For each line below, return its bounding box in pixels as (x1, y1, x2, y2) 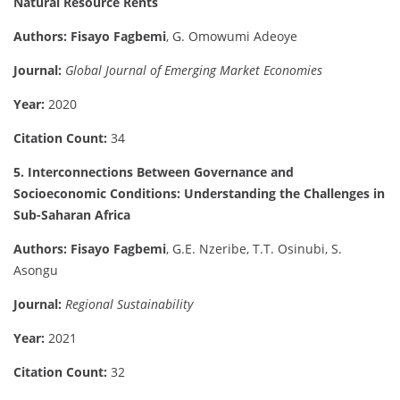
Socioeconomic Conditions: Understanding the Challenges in (13, 185, 385, 203)
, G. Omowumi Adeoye (166, 28, 297, 46)
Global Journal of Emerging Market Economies (65, 62, 322, 79)
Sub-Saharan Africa (13, 206, 130, 224)
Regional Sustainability (65, 296, 193, 313)
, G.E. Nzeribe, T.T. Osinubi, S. (166, 240, 342, 258)
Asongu (13, 262, 58, 279)
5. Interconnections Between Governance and (13, 163, 294, 181)
